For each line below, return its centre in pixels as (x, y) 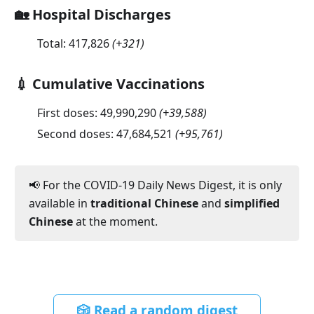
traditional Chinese (144, 203)
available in (59, 203)
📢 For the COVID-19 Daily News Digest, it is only (155, 185)
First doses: (68, 112)
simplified (252, 203)
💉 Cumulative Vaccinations (109, 83)
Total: (53, 43)
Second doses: (76, 134)
